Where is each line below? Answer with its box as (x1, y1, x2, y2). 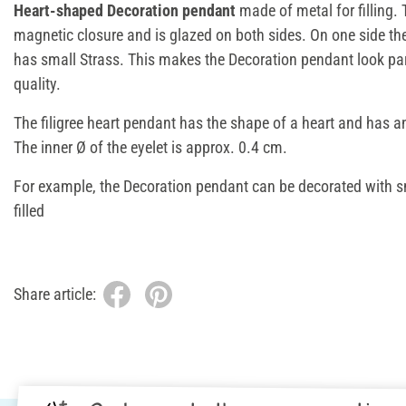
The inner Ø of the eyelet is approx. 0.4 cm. (14, 137, 287, 157)
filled (14, 200, 44, 220)
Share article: (14, 285, 96, 304)
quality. (14, 73, 61, 93)
